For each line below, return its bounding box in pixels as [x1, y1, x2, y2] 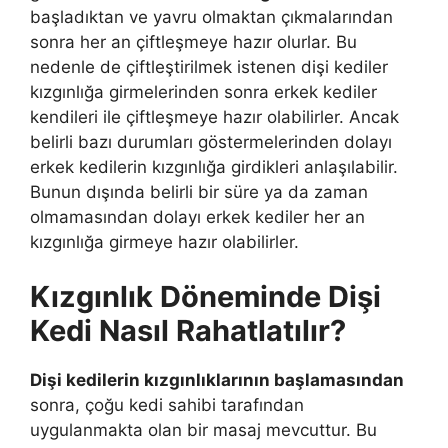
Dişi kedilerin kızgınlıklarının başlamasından [30, 370, 404, 391]
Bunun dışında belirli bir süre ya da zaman [30, 181, 368, 202]
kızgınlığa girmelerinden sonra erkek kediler [30, 81, 377, 102]
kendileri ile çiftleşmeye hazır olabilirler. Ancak [30, 106, 399, 127]
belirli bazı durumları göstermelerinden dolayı [30, 131, 392, 152]
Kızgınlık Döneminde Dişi [30, 279, 381, 315]
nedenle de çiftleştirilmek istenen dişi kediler [30, 56, 388, 77]
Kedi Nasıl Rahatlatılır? [30, 313, 346, 349]
